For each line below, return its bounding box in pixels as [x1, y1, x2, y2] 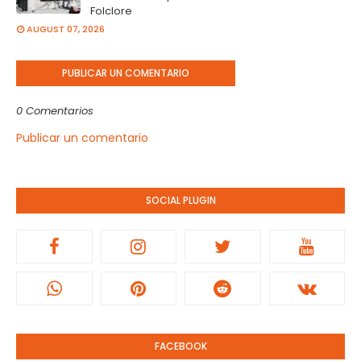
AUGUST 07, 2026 [27, 23, 105, 35]
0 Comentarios [16, 103, 93, 118]
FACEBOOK [154, 339, 207, 353]
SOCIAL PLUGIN [145, 193, 216, 207]
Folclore [90, 3, 132, 19]
